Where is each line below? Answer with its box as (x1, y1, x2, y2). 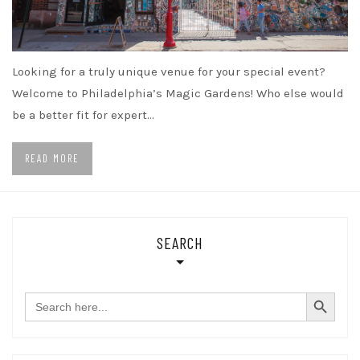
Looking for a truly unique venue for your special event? (12, 64, 325, 80)
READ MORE (25, 152, 80, 166)
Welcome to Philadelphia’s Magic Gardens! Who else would (12, 86, 344, 101)
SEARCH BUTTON (305, 284, 348, 300)
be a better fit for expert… (12, 108, 154, 123)
